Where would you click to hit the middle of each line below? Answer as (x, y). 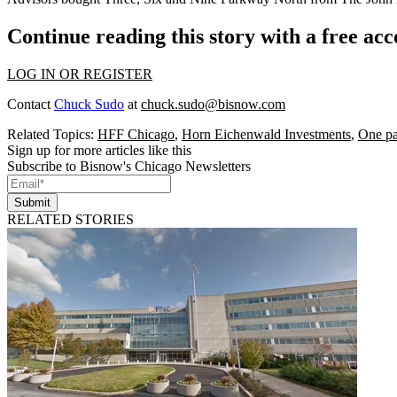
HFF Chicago (136, 135)
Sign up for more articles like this (99, 151)
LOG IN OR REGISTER (80, 74)
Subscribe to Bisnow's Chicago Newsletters (129, 167)
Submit (32, 203)
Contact (31, 105)
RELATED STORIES (70, 220)
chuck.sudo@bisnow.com (213, 105)
